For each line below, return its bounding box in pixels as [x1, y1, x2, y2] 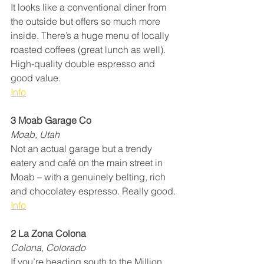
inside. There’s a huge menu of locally [11, 29, 171, 42]
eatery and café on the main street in [11, 157, 165, 169]
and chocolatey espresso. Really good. [11, 185, 176, 197]
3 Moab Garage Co [11, 114, 91, 127]
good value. [11, 72, 61, 84]
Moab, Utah [11, 128, 60, 141]
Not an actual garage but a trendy [11, 143, 154, 155]
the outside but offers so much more [11, 15, 163, 28]
